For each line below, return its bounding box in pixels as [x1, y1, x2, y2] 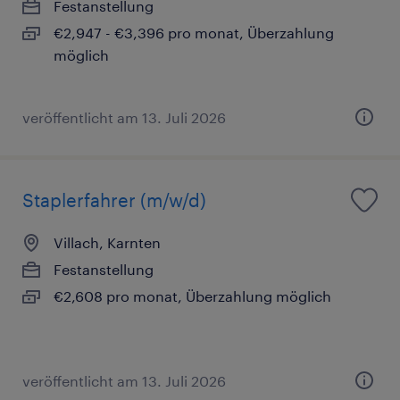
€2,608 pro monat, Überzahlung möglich [54, 287, 331, 305]
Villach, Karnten [54, 234, 161, 252]
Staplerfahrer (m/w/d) [22, 189, 206, 212]
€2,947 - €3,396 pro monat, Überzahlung [54, 24, 334, 42]
